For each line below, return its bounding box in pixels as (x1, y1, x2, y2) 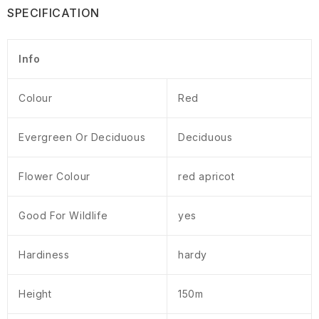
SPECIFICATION (7, 6, 100, 21)
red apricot (178, 170, 235, 183)
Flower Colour (19, 170, 90, 183)
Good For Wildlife (19, 209, 108, 222)
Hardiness (19, 249, 70, 261)
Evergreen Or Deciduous (19, 131, 146, 144)
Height (19, 288, 52, 300)
